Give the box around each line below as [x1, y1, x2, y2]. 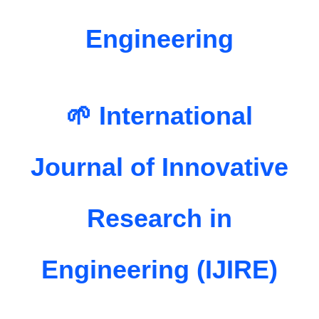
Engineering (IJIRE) [41, 254, 278, 284]
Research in [87, 203, 232, 233]
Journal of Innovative [31, 152, 288, 182]
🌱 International [66, 100, 253, 130]
